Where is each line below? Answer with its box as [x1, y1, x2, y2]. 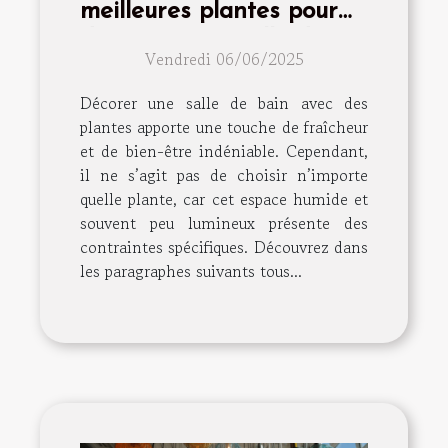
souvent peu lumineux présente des [80, 210, 368, 235]
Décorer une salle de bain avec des [80, 90, 368, 115]
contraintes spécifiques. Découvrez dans [80, 234, 368, 259]
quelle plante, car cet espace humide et [80, 186, 368, 211]
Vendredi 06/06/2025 [144, 46, 304, 71]
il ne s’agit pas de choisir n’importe [80, 162, 368, 187]
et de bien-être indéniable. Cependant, [80, 138, 368, 163]
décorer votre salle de [80, 28, 324, 54]
